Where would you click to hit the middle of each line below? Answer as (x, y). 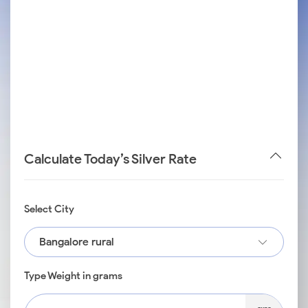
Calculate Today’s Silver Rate (110, 158)
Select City (49, 209)
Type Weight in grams (73, 276)
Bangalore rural (77, 242)
